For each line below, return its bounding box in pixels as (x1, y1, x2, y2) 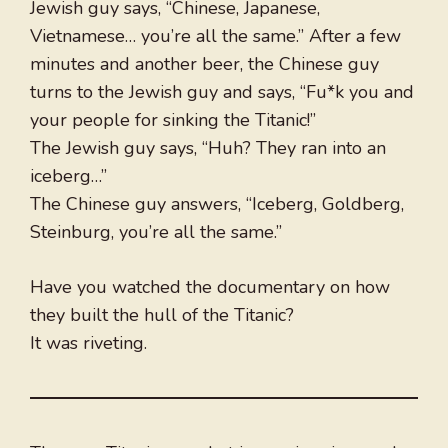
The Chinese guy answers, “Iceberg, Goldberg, (30, 192, 404, 217)
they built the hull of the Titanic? (30, 303, 294, 328)
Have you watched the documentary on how (30, 275, 390, 300)
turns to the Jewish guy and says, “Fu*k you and (30, 80, 414, 105)
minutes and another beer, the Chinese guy (30, 52, 379, 77)
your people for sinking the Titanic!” (30, 108, 316, 133)
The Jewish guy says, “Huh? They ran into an (30, 136, 386, 161)
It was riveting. (30, 331, 147, 356)
